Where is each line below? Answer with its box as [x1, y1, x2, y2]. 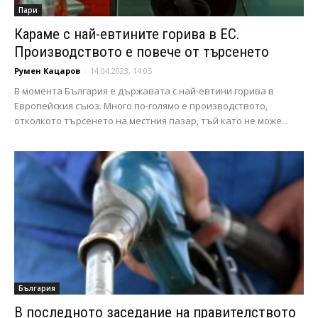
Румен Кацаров [14, 65, 80, 77]
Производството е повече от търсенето [14, 43, 269, 61]
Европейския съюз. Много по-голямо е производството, [14, 99, 268, 113]
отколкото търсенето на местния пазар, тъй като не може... [14, 114, 288, 128]
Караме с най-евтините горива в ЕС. [14, 26, 240, 43]
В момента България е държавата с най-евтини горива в [14, 84, 274, 98]
